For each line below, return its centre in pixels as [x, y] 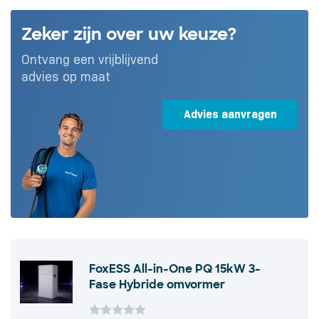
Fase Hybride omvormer [157, 285]
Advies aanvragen [230, 115]
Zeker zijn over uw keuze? [129, 34]
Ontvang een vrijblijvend [90, 60]
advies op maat [66, 77]
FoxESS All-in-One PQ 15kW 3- [175, 269]
